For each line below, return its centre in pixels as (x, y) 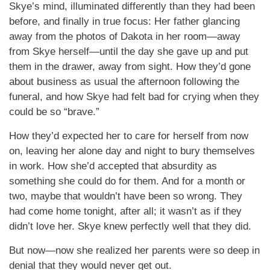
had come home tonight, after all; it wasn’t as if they (125, 211)
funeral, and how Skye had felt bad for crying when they (134, 97)
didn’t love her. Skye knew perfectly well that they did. (130, 226)
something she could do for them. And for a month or (127, 181)
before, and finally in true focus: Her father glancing (124, 21)
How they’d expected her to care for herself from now (129, 136)
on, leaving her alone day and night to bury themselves (132, 151)
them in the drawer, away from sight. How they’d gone (130, 67)
